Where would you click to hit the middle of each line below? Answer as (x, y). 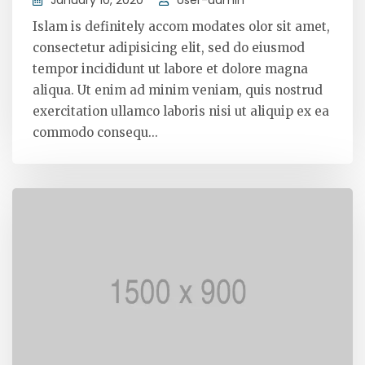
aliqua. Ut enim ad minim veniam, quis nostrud (178, 90)
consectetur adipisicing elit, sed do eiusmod (169, 47)
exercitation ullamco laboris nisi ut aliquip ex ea (181, 111)
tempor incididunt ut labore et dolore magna (170, 68)
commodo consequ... (95, 132)
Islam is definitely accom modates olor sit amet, (181, 26)
